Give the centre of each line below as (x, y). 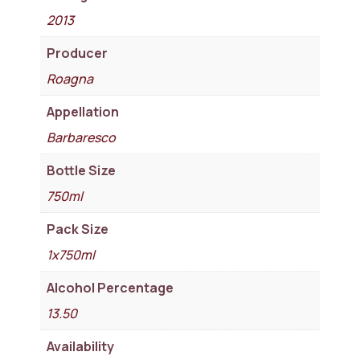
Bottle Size (81, 170)
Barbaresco (81, 137)
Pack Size (78, 229)
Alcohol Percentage (110, 287)
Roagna (70, 78)
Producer (77, 53)
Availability (80, 346)
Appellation (83, 111)
